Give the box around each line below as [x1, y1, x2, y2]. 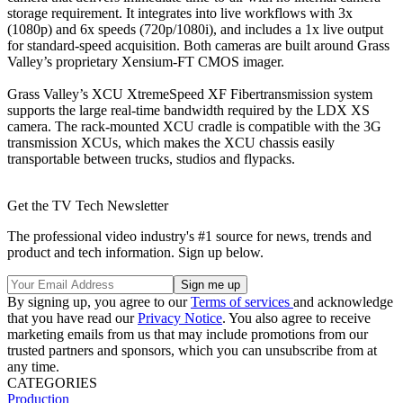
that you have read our [7, 309, 138, 326]
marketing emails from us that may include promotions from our [7, 326, 368, 342]
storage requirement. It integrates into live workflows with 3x [7, 4, 353, 21]
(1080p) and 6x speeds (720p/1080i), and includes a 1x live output [7, 21, 383, 37]
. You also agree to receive [222, 309, 371, 326]
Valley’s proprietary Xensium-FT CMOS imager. [7, 53, 284, 69]
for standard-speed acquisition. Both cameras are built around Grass [7, 37, 390, 53]
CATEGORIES [7, 374, 97, 390]
